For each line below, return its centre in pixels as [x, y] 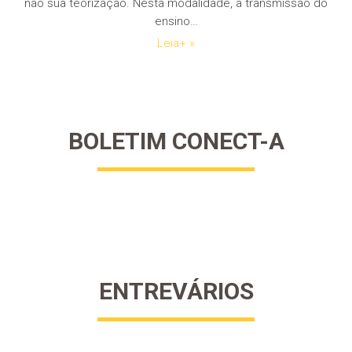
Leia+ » [176, 43]
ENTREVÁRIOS [176, 291]
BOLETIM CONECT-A [176, 141]
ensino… [176, 21]
